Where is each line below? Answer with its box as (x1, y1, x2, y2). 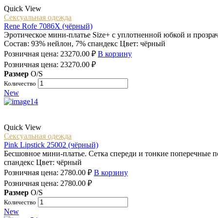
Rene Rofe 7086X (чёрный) (4, 22, 92, 31)
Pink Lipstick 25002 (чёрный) (4, 141, 98, 149)
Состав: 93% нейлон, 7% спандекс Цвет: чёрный (4, 39, 165, 48)
